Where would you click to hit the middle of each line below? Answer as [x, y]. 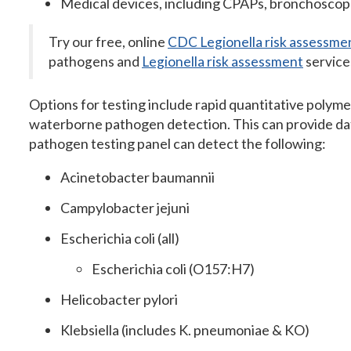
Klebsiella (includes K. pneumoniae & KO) [185, 330]
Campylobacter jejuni [125, 208]
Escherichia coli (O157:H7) [173, 269]
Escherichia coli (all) [120, 238]
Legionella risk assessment [223, 62]
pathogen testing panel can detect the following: [177, 143]
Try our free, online [108, 42]
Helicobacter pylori [119, 299]
